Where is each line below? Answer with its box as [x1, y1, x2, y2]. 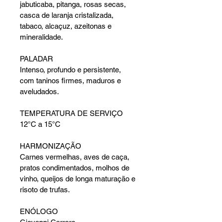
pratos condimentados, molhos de [20, 164, 131, 172]
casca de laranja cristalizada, [20, 11, 115, 19]
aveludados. [20, 87, 59, 96]
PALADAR [20, 55, 53, 63]
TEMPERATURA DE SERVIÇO [20, 109, 123, 117]
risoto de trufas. [20, 185, 70, 194]
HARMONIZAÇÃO [20, 142, 81, 150]
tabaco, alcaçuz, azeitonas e [20, 22, 113, 30]
